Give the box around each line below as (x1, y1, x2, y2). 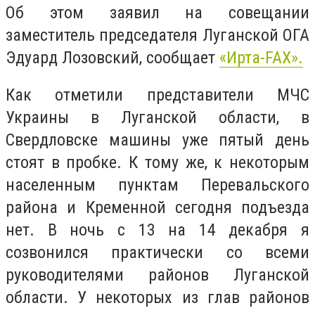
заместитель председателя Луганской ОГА (6, 25, 309, 45)
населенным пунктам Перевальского (6, 175, 309, 195)
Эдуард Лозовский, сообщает (6, 47, 219, 67)
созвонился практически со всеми (6, 243, 309, 263)
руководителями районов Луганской (6, 265, 309, 285)
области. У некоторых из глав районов (6, 288, 309, 308)
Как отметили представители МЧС (6, 85, 309, 105)
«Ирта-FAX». (219, 47, 303, 67)
